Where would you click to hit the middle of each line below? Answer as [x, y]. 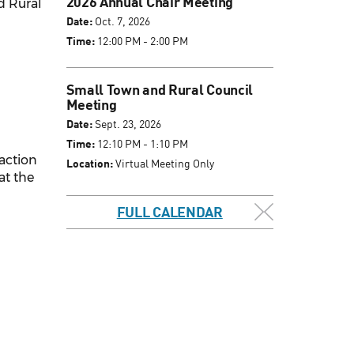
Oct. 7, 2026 [121, 21]
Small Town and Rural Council [160, 90]
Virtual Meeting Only [163, 164]
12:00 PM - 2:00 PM [141, 41]
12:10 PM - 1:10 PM [141, 144]
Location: [89, 164]
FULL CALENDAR [169, 212]
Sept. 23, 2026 [126, 124]
